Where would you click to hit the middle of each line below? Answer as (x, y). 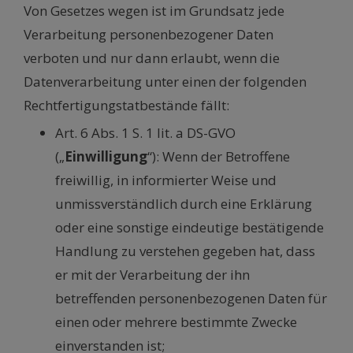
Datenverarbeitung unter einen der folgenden (165, 82)
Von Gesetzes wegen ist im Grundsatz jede (154, 11)
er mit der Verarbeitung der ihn (152, 275)
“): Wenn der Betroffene (219, 157)
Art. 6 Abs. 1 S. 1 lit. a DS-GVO (145, 133)
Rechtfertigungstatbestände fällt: (126, 106)
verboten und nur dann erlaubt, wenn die (152, 58)
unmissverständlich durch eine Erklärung (184, 204)
